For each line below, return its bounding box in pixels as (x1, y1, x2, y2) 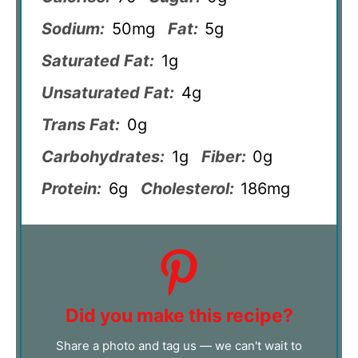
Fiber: (201, 147, 246, 167)
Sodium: (42, 19, 105, 39)
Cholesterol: (140, 179, 234, 199)
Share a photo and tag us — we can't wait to (56, 338, 302, 354)
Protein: (42, 179, 101, 199)
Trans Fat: (42, 115, 120, 135)
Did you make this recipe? (65, 304, 293, 328)
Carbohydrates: (42, 147, 165, 167)
